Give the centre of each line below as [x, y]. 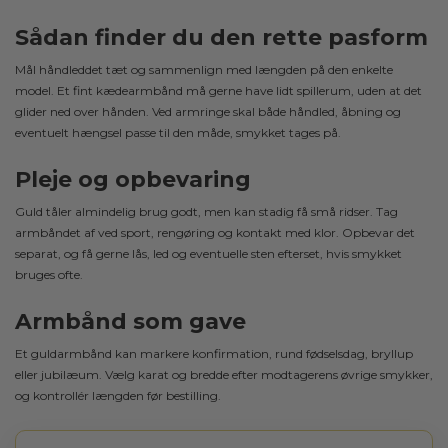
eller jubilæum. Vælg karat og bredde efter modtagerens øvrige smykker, [224, 375]
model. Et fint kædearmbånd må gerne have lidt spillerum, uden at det [218, 91]
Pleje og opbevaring [133, 180]
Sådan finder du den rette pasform [221, 38]
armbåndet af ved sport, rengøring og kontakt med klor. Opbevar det [215, 233]
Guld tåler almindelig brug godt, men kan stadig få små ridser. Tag [206, 212]
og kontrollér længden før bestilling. [118, 396]
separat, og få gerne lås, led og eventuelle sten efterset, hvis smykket [208, 254]
